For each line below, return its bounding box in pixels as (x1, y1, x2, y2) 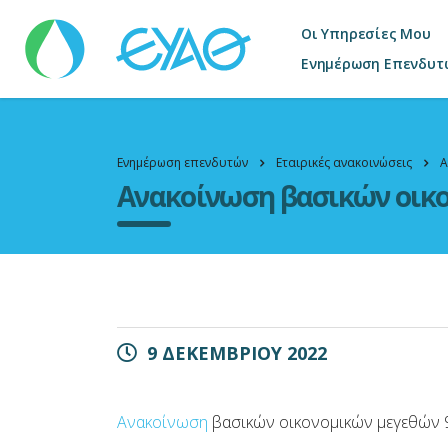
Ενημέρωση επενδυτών (117, 154, 248, 171)
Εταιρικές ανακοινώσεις (276, 154, 412, 171)
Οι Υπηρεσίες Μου (301, 24, 431, 43)
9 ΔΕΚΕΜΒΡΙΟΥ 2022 (142, 341, 327, 365)
